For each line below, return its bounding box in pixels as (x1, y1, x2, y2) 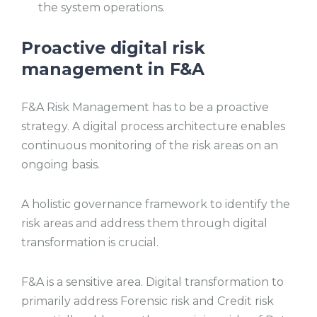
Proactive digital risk (21, 37, 205, 58)
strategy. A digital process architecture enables (21, 120, 285, 134)
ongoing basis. (21, 158, 100, 172)
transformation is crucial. (21, 236, 161, 250)
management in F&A (21, 58, 204, 79)
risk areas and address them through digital (21, 217, 267, 231)
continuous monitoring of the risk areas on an (21, 139, 278, 153)
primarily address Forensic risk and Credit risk (21, 294, 274, 308)
